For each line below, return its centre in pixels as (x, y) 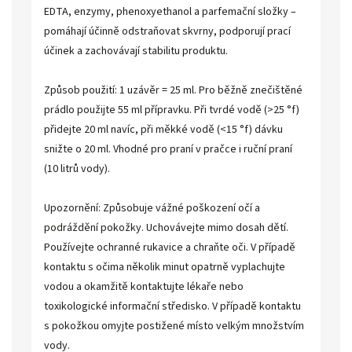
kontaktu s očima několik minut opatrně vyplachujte (165, 267)
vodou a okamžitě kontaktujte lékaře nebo (144, 287)
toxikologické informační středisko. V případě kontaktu (172, 306)
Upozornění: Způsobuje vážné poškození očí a (152, 208)
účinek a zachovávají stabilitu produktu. (136, 51)
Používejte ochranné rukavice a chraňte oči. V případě (170, 247)
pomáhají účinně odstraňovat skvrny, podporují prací (167, 31)
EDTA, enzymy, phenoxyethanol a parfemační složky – (170, 12)
